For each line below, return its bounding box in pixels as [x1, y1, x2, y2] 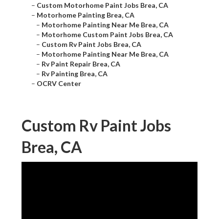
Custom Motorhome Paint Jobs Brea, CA [37, 1, 168, 10]
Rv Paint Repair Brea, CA [42, 60, 120, 68]
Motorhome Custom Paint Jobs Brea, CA [42, 30, 173, 39]
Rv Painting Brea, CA [42, 69, 108, 78]
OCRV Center [37, 79, 81, 88]
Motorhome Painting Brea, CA [37, 11, 134, 20]
